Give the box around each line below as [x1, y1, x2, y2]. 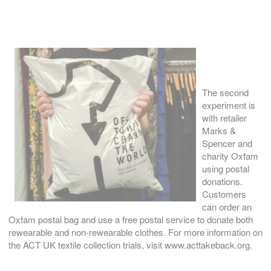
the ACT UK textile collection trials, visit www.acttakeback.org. [8, 238, 252, 252]
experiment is [202, 99, 255, 112]
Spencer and [202, 137, 252, 150]
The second [202, 86, 249, 99]
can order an [202, 200, 252, 214]
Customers [202, 188, 246, 201]
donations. [202, 175, 243, 188]
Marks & [202, 124, 236, 137]
